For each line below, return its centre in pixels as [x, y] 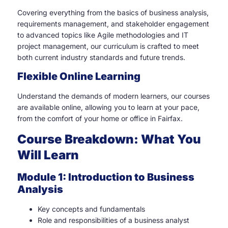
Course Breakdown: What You [109, 139]
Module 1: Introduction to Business [106, 177]
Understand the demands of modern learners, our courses [113, 96]
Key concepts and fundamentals [91, 209]
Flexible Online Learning [79, 77]
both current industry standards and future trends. [101, 57]
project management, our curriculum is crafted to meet [108, 46]
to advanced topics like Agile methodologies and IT [103, 35]
